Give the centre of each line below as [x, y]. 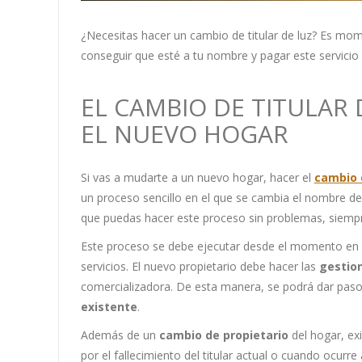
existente [109, 307]
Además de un [120, 335]
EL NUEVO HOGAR [184, 134]
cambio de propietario [223, 335]
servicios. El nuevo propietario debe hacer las [200, 267]
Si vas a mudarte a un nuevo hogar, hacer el [196, 178]
